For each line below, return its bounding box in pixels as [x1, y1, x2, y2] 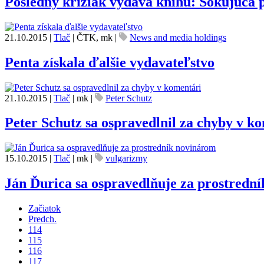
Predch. [28, 214, 57, 225]
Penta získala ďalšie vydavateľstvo [5, 54, 214, 70]
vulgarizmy [105, 153, 147, 164]
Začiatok [28, 203, 61, 214]
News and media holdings [130, 32, 226, 42]
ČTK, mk [74, 32, 115, 42]
